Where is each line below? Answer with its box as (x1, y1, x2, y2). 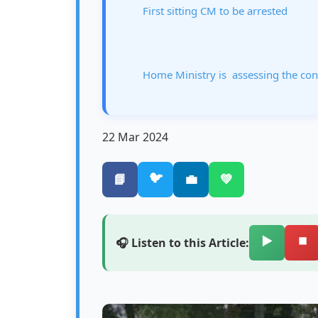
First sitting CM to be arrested (143, 4, 287, 18)
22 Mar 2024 (102, 129, 168, 145)
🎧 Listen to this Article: (116, 235, 249, 251)
